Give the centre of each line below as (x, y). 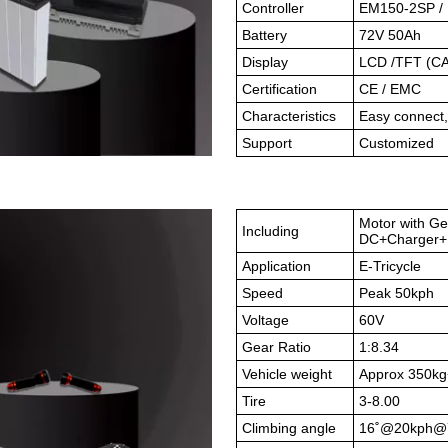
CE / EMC (390, 89)
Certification (279, 89)
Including (270, 231)
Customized (396, 143)
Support (267, 143)
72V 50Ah (390, 35)
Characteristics (289, 116)
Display (265, 62)
